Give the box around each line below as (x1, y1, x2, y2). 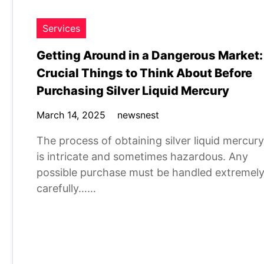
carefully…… (37, 182, 96, 194)
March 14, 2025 (37, 109, 105, 121)
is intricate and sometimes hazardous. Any (37, 150, 248, 163)
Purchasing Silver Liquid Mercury (37, 84, 229, 98)
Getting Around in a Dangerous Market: (37, 48, 263, 62)
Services (42, 22, 80, 34)
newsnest (117, 109, 159, 121)
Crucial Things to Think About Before (37, 66, 252, 80)
